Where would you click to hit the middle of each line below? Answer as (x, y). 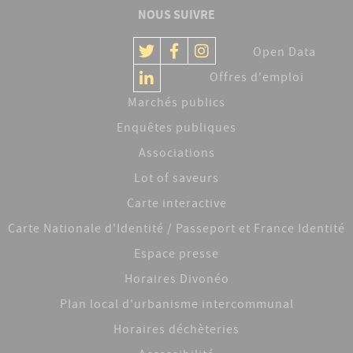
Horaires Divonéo (176, 281)
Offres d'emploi (257, 79)
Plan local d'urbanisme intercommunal (176, 306)
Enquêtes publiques (176, 130)
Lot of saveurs (176, 180)
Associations (176, 155)
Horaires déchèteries (176, 331)
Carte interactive (176, 205)
